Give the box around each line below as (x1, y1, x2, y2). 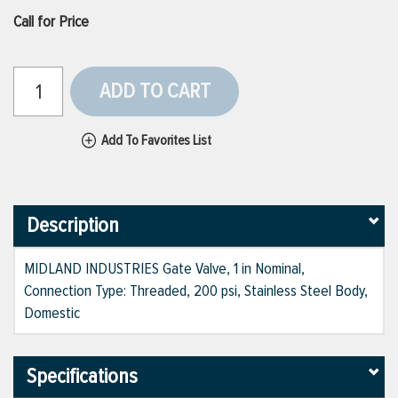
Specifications (27, 363, 138, 390)
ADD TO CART (99, 78, 211, 104)
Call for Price (13, 12, 89, 31)
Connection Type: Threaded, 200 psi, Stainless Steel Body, (24, 281, 368, 301)
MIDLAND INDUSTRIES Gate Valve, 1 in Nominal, (24, 259, 305, 279)
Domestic (24, 303, 80, 323)
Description (27, 212, 119, 239)
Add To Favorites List (101, 131, 211, 149)
